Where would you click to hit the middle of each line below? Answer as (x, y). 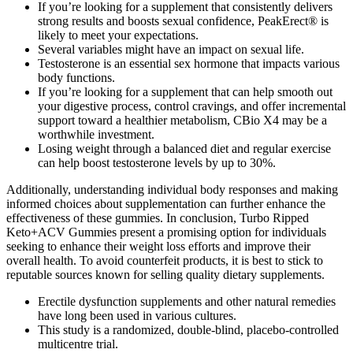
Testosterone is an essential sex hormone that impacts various (189, 64)
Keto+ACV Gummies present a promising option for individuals (166, 232)
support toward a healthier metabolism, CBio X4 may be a (182, 121)
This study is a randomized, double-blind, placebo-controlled (188, 330)
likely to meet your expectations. (118, 35)
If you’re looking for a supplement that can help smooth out (185, 92)
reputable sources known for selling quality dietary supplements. (165, 275)
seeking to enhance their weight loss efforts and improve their (158, 247)
